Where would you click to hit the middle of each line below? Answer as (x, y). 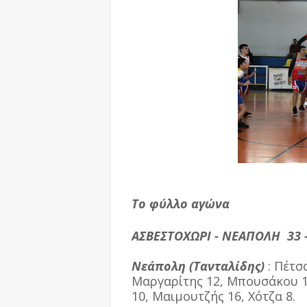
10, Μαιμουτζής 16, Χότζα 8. (213, 296)
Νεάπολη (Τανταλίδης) (198, 266)
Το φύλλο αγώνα (181, 204)
